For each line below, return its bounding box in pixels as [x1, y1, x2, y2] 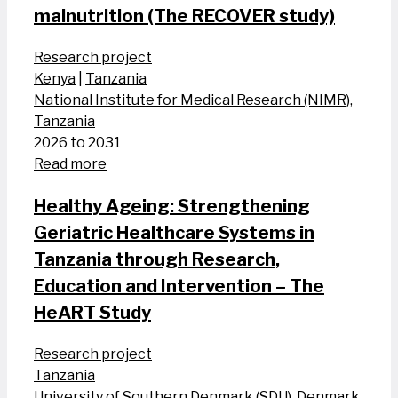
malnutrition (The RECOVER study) [34, 5, 335, 28]
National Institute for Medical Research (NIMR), [34, 92, 353, 109]
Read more [34, 155, 107, 173]
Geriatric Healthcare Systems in [34, 222, 314, 244]
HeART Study [34, 302, 151, 324]
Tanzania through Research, [34, 249, 280, 271]
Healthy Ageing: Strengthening [34, 195, 310, 218]
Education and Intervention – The [34, 275, 324, 298]
